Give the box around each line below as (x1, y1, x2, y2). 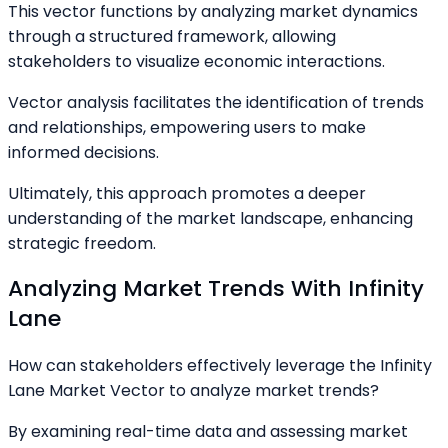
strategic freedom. (8, 232, 156, 256)
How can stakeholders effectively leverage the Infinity (8, 353, 432, 377)
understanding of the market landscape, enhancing (8, 207, 413, 231)
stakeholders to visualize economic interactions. (8, 50, 385, 74)
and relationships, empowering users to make (8, 116, 366, 140)
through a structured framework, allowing (8, 25, 336, 49)
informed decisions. (8, 141, 159, 165)
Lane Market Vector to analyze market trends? (8, 378, 379, 402)
